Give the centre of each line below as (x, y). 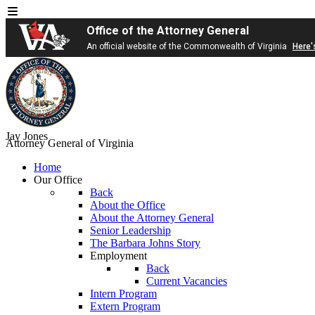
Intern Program (123, 294)
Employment (118, 256)
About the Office (128, 205)
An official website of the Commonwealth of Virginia (188, 46)
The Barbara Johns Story (145, 243)
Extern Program (125, 306)
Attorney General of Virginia (70, 143)
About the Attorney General (152, 218)
